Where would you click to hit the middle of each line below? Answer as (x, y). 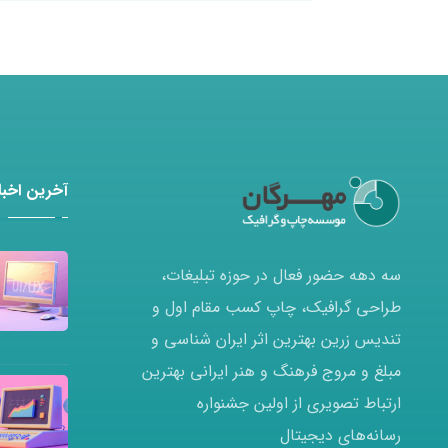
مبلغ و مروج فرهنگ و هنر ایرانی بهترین (271, 371)
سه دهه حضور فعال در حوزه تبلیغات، (281, 275)
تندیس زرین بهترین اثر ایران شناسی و (276, 339)
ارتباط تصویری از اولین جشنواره (299, 403)
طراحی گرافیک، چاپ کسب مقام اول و (276, 307)
